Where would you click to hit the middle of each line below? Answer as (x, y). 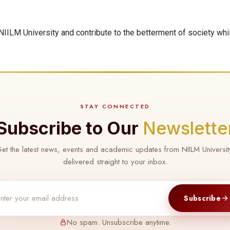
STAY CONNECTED (115, 107)
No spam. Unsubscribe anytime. (119, 223)
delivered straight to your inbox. (115, 162)
